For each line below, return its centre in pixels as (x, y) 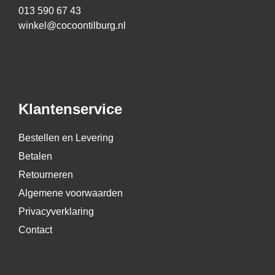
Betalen (35, 157)
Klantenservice (70, 109)
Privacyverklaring (56, 212)
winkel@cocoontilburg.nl (72, 25)
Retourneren (46, 175)
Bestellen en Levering (66, 138)
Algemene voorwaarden (71, 193)
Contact (35, 230)
